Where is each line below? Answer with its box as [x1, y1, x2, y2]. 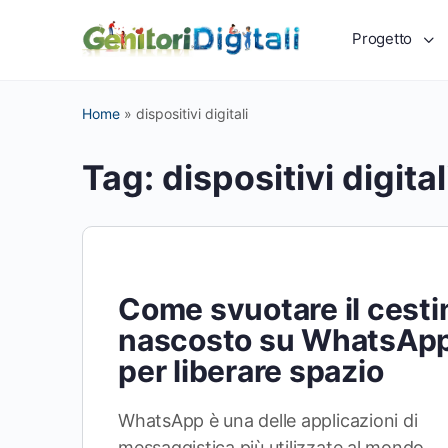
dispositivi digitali [136, 105, 248, 122]
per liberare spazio [118, 353, 384, 389]
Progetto [352, 29, 413, 48]
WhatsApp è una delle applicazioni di [118, 410, 418, 431]
